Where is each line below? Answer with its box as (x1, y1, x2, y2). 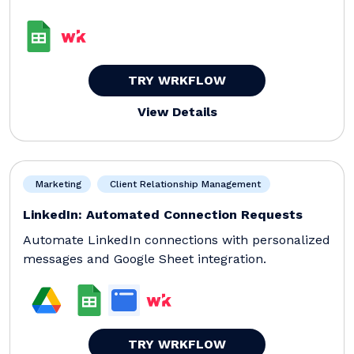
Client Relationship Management (107, 178, 261, 190)
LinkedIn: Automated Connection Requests (23, 206, 303, 222)
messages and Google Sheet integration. (23, 250, 266, 266)
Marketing (32, 178, 81, 190)
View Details (137, 104, 217, 119)
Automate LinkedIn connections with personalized (23, 232, 330, 247)
